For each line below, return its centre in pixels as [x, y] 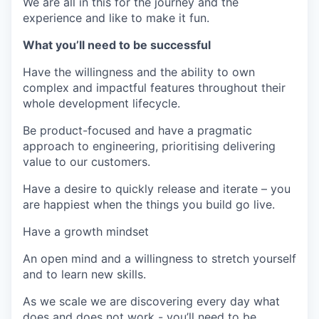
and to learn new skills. [84, 274]
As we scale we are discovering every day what [151, 302]
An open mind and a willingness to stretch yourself [159, 259]
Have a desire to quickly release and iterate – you [157, 189]
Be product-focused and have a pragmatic [137, 131]
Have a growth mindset [86, 232]
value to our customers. [87, 162]
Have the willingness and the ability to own [139, 72]
